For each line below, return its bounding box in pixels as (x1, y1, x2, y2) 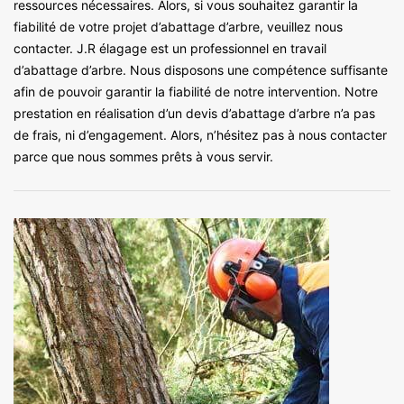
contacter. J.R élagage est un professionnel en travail (14, 41, 326, 57)
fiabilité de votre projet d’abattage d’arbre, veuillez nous (14, 19, 343, 35)
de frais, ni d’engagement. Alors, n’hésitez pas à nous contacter (14, 127, 387, 143)
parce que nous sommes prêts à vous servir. (14, 149, 273, 165)
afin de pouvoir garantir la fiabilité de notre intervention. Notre (14, 84, 378, 100)
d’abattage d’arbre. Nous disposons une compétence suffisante (14, 62, 388, 78)
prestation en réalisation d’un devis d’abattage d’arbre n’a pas (14, 106, 375, 122)
